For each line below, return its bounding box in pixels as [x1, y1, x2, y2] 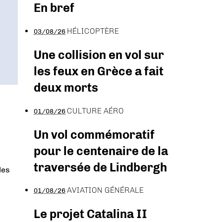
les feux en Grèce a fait [34, 63, 164, 78]
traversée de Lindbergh [34, 160, 167, 174]
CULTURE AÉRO [67, 106, 124, 115]
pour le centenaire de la [34, 143, 168, 158]
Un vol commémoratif [34, 127, 155, 142]
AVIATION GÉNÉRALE [67, 185, 144, 195]
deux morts [34, 80, 98, 95]
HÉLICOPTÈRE [67, 26, 119, 36]
